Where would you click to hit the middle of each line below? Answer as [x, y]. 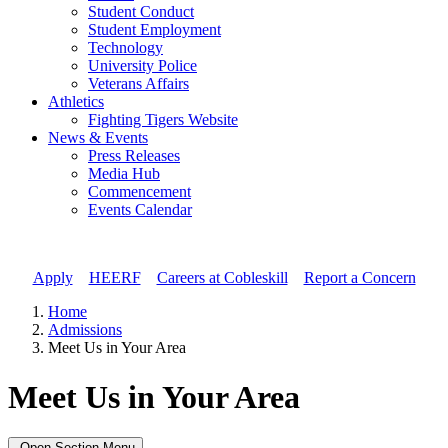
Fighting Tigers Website [163, 120]
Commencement [139, 192]
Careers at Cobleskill [222, 278]
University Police [142, 66]
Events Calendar [140, 210]
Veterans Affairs [138, 84]
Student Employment [154, 30]
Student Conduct [141, 12]
